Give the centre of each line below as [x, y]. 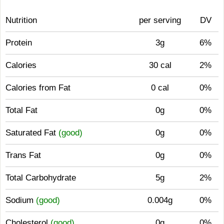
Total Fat [21, 110]
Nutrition [21, 20]
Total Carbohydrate [41, 178]
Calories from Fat [38, 88]
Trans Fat [23, 155]
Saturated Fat [32, 133]
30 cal [160, 65]
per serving [160, 20]
